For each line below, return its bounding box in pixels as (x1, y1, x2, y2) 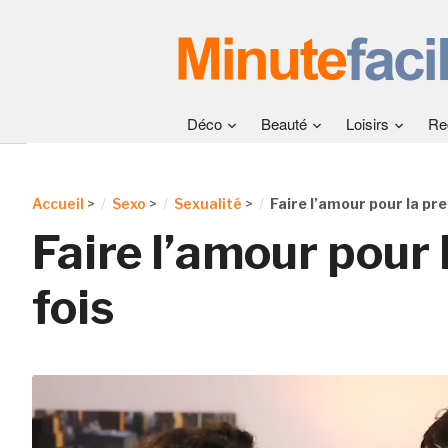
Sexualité (173, 195, 242, 212)
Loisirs (346, 113, 389, 134)
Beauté (261, 113, 307, 134)
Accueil (31, 195, 84, 212)
